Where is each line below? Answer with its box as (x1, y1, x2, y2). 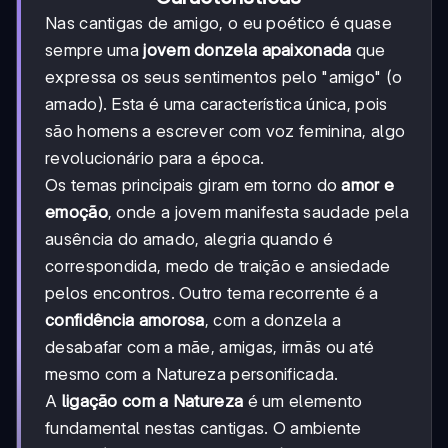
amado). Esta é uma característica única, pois (45, 93, 388, 114)
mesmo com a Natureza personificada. (45, 363, 339, 384)
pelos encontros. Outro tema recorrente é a (45, 282, 379, 303)
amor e (341, 174, 395, 195)
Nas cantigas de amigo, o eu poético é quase (45, 12, 392, 33)
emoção (45, 201, 108, 222)
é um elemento (243, 390, 363, 411)
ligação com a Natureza (61, 390, 244, 411)
